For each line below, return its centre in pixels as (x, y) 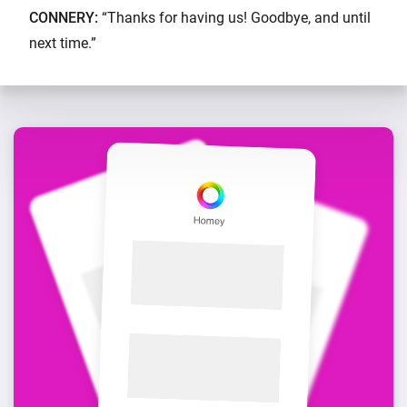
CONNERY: (64, 18)
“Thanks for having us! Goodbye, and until (234, 18)
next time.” (63, 44)
